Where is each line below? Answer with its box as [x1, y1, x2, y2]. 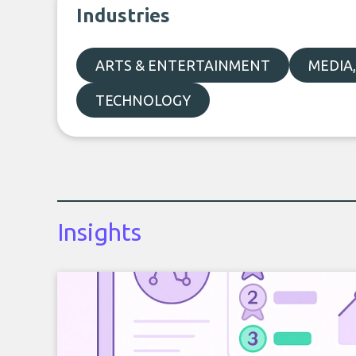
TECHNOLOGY [95, 92, 191, 108]
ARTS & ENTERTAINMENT [95, 57, 270, 73]
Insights [57, 219, 141, 246]
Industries [76, 5, 170, 26]
